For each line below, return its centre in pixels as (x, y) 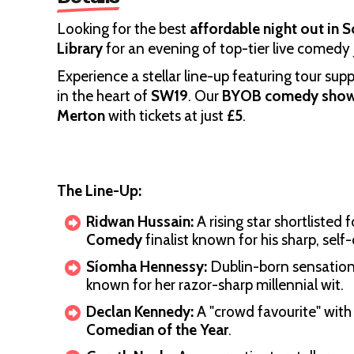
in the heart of (104, 96)
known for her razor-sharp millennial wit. (215, 285)
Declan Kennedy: (140, 312)
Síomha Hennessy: (147, 267)
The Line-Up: (99, 191)
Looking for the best (123, 29)
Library (80, 49)
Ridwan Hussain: (140, 222)
